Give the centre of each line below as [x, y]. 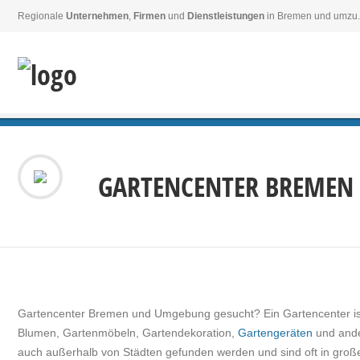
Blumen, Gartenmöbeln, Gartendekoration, [128, 333]
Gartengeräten [275, 333]
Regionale [42, 16]
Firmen [149, 16]
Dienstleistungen [226, 16]
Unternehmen [97, 16]
